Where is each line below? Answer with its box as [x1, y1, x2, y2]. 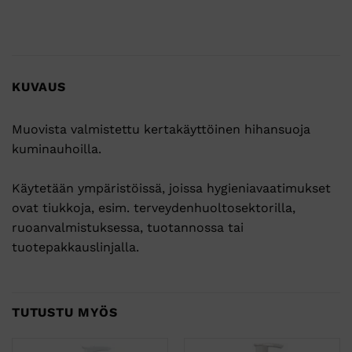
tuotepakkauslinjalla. [12, 239, 139, 255]
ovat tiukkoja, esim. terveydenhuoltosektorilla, [12, 200, 295, 215]
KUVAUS [12, 79, 66, 94]
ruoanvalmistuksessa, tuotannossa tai [12, 219, 244, 235]
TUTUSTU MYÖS [12, 304, 118, 320]
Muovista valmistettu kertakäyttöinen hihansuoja [12, 121, 310, 137]
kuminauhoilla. [12, 141, 101, 156]
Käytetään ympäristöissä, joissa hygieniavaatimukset [12, 180, 331, 196]
